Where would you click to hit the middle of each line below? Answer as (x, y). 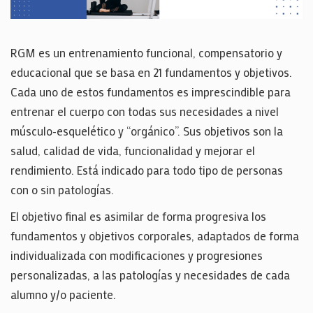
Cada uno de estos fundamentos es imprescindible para (151, 92)
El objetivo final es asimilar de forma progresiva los (138, 216)
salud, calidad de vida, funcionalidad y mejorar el (133, 150)
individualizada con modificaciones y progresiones (137, 255)
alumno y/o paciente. (63, 294)
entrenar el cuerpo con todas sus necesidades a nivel (145, 111)
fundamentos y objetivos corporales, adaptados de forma (155, 235)
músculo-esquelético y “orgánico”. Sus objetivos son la (147, 131)
